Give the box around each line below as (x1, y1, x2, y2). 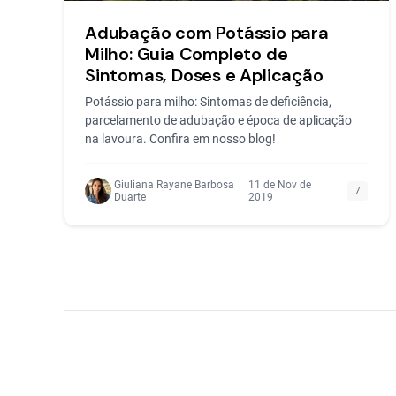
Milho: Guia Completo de (85, 42, 288, 65)
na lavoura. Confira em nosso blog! (85, 132, 276, 146)
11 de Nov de (247, 179, 311, 191)
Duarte (113, 191, 146, 203)
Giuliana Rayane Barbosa (113, 179, 234, 191)
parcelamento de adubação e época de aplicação (85, 113, 352, 127)
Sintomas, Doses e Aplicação (85, 64, 324, 87)
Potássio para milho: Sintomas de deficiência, (85, 95, 331, 109)
